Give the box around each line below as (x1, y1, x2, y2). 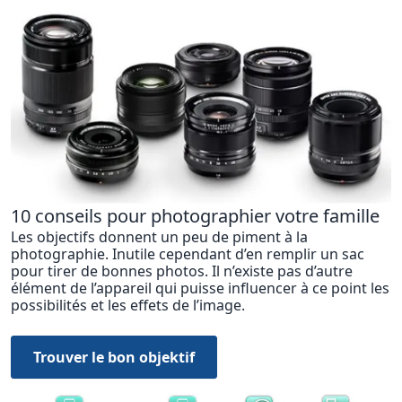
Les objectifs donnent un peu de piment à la (11, 227, 308, 248)
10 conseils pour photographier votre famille (11, 204, 380, 229)
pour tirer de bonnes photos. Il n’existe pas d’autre (11, 261, 353, 282)
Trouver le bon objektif (33, 347, 195, 368)
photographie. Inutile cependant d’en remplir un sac (11, 244, 364, 265)
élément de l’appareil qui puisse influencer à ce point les (11, 278, 389, 299)
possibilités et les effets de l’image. (11, 295, 245, 316)
